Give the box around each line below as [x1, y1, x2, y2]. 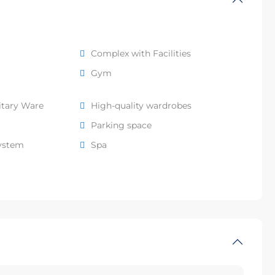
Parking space [91, 120, 152, 131]
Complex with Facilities [91, 48, 192, 60]
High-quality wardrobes [91, 100, 192, 112]
